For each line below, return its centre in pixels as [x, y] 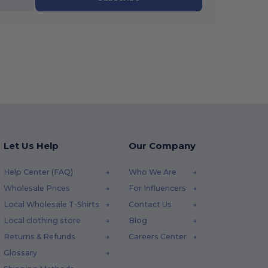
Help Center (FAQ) [38, 172]
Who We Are [152, 172]
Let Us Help [31, 146]
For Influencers [157, 188]
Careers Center [157, 237]
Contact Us [150, 205]
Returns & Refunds [39, 237]
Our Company [162, 146]
